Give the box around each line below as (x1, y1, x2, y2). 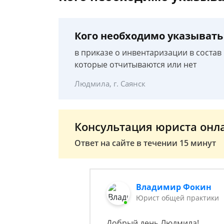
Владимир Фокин (136, 181, 212, 192)
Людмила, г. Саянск (74, 78, 145, 88)
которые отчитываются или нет (74, 59, 196, 70)
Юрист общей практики (136, 193, 219, 202)
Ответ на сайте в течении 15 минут (74, 137, 216, 148)
